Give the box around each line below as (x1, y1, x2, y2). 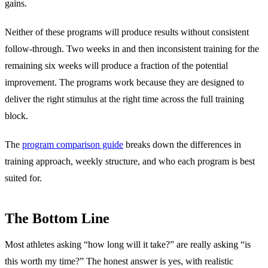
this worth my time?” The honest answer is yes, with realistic (5, 255, 233, 266)
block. (5, 110, 28, 121)
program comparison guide (22, 139, 123, 150)
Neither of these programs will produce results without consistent (5, 26, 249, 37)
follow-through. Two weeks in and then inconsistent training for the (5, 43, 259, 54)
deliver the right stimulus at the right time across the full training (5, 93, 244, 104)
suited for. (5, 172, 42, 183)
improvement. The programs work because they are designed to (5, 77, 244, 87)
